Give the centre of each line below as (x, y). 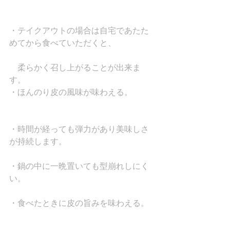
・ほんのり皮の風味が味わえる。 (71, 92)
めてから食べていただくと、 (67, 43)
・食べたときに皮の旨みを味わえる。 (79, 203)
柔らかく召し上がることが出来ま (75, 68)
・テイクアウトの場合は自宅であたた (79, 31)
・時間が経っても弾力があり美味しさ (79, 129)
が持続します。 (38, 142)
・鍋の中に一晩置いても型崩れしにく (79, 166)
